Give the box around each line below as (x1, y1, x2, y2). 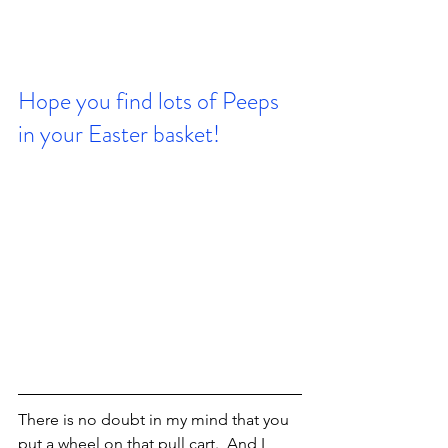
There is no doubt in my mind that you (18, 409, 293, 429)
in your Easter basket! (18, 116, 220, 151)
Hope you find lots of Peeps (18, 83, 284, 118)
